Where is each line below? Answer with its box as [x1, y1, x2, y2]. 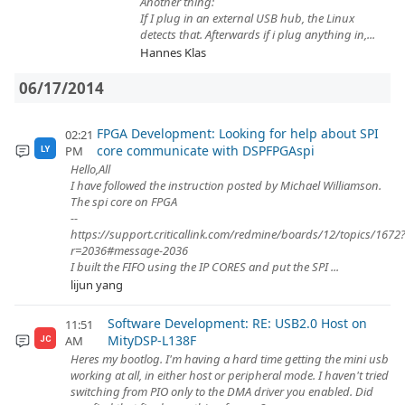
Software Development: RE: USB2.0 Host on [108, 315, 368, 332]
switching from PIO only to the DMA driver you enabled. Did [71, 383, 373, 400]
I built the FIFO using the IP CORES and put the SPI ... [71, 259, 339, 275]
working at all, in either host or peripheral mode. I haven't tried [71, 367, 389, 383]
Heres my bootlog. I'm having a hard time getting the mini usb [71, 351, 389, 367]
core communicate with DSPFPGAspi [97, 142, 316, 159]
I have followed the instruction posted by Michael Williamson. [71, 177, 381, 193]
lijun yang [71, 277, 123, 293]
